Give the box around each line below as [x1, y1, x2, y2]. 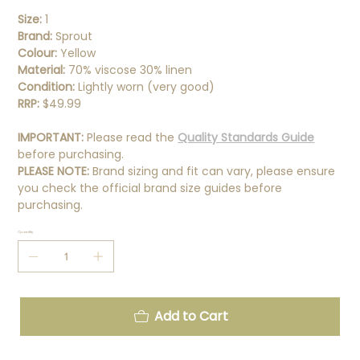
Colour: [18, 44, 61, 61]
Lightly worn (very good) [78, 78, 215, 95]
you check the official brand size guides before [18, 179, 283, 196]
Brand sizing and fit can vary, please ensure [89, 162, 336, 179]
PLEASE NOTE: [18, 162, 90, 179]
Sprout [52, 27, 93, 44]
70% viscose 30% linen [65, 61, 193, 78]
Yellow [60, 44, 96, 61]
